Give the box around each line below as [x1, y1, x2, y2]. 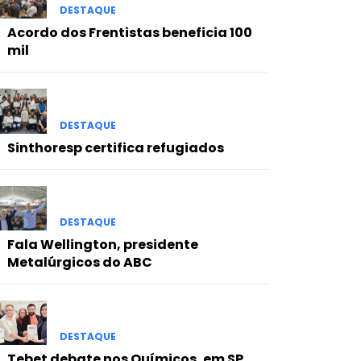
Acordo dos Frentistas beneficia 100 [6, 23, 252, 43]
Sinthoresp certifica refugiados [6, 138, 224, 157]
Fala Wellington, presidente [6, 234, 198, 254]
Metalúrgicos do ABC [6, 252, 152, 272]
